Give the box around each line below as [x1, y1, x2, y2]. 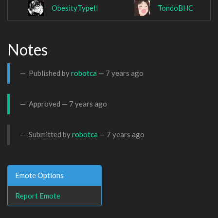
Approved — [27, 99, 69, 109]
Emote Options [15, 170, 64, 180]
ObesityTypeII [52, 3, 98, 13]
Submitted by [27, 130, 72, 139]
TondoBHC [158, 3, 193, 13]
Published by [27, 69, 71, 78]
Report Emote [15, 191, 60, 200]
